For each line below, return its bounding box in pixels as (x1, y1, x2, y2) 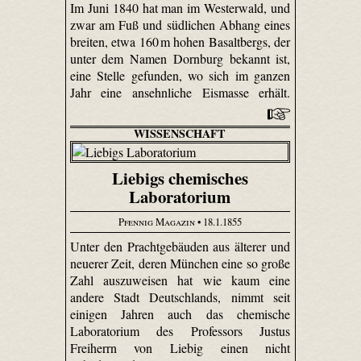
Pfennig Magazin (118, 214, 195, 230)
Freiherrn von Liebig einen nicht (69, 338, 291, 356)
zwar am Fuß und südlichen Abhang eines (69, 16, 291, 34)
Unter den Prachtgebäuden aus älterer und (69, 237, 291, 255)
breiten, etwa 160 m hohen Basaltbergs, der (69, 33, 291, 51)
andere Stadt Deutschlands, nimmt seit (69, 288, 291, 305)
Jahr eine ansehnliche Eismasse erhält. (69, 84, 291, 102)
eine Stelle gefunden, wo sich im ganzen (69, 67, 291, 85)
